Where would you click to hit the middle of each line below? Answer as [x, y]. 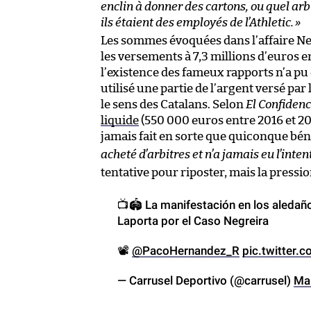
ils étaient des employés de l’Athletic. [197, 22]
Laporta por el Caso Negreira [193, 220]
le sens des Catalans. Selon [173, 104]
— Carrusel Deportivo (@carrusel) [205, 280]
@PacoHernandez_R [186, 250]
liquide [120, 120]
